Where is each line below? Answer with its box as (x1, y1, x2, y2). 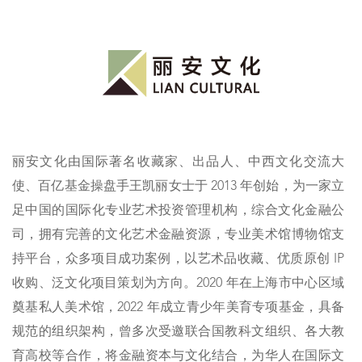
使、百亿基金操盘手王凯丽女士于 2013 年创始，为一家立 (12, 180, 344, 194)
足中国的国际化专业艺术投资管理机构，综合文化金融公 (12, 204, 344, 218)
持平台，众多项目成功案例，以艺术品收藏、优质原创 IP (12, 253, 344, 267)
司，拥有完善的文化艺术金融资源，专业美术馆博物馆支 (12, 229, 344, 242)
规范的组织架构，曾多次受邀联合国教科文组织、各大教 (12, 326, 344, 339)
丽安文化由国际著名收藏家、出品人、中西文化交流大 (12, 156, 344, 170)
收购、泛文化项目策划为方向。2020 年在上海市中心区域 (12, 277, 344, 291)
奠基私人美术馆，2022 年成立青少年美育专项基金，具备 (12, 301, 344, 315)
